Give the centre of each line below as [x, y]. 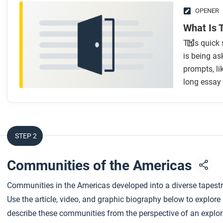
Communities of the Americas [101, 165]
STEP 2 [26, 136]
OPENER [207, 11]
